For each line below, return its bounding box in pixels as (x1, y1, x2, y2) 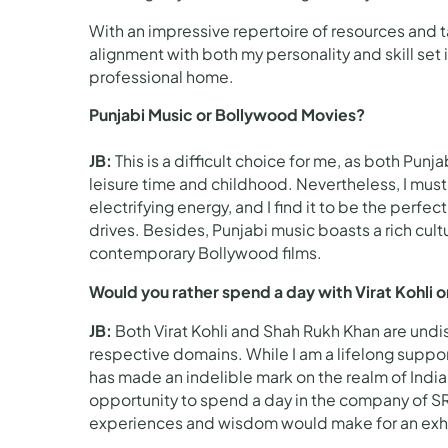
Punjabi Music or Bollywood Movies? (89, 105, 366, 126)
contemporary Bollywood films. (89, 243, 323, 264)
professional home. (89, 66, 235, 87)
